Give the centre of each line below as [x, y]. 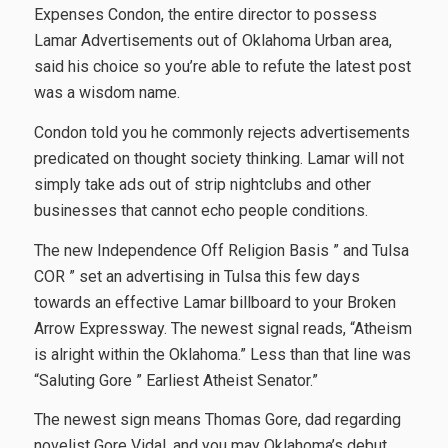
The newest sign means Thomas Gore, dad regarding [217, 420]
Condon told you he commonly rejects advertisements [221, 132]
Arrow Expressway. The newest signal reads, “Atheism [222, 328]
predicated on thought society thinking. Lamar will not [218, 158]
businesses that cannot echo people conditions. [200, 210]
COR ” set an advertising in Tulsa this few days [196, 276]
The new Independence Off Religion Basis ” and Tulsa [221, 250]
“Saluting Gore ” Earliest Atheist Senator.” [175, 380]
